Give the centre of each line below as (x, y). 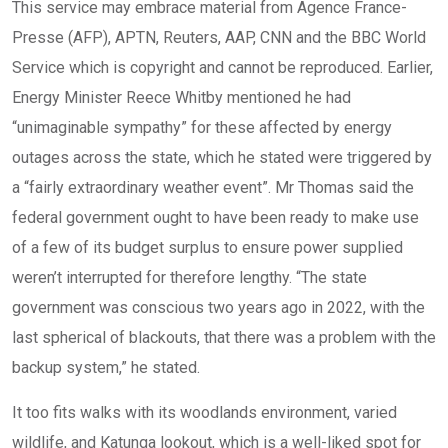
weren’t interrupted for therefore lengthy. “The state (189, 277)
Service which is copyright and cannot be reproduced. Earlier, (222, 67)
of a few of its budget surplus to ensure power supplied (207, 247)
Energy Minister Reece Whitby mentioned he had (181, 97)
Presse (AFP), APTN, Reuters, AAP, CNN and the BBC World (219, 37)
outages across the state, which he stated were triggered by (222, 157)
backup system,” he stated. (106, 367)
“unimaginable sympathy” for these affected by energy (202, 127)
